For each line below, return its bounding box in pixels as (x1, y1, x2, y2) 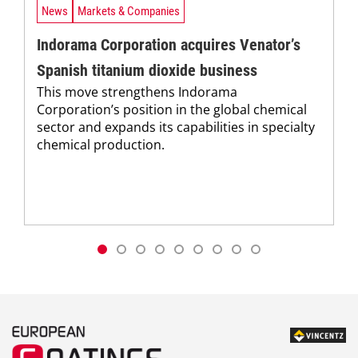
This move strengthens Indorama (37, 83, 237, 101)
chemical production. (37, 136, 165, 153)
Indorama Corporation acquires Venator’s (37, 35, 300, 54)
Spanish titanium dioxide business (37, 61, 257, 80)
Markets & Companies (78, 3, 180, 18)
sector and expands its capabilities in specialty (37, 118, 315, 136)
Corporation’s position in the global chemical (37, 101, 307, 118)
